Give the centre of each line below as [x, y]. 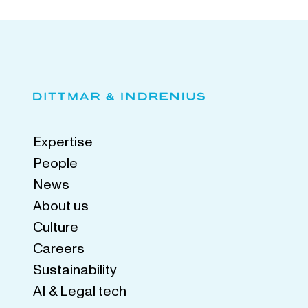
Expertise [63, 142]
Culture [56, 227]
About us [61, 206]
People [55, 163]
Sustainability [75, 270]
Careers [59, 249]
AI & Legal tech [80, 291]
